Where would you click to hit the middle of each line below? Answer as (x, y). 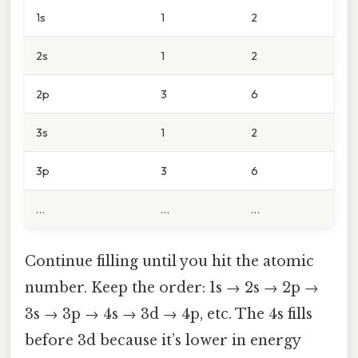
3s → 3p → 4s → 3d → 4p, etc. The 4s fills (169, 314)
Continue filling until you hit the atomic (169, 261)
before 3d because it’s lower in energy (163, 340)
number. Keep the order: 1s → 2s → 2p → (172, 287)
